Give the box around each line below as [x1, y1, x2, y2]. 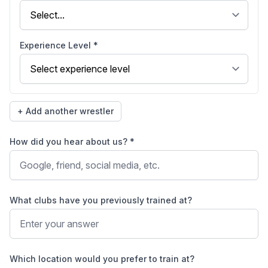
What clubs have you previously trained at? [10, 195, 192, 205]
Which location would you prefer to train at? [10, 254, 194, 264]
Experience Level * [20, 40, 98, 50]
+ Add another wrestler [17, 106, 114, 116]
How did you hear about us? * [10, 136, 135, 147]
